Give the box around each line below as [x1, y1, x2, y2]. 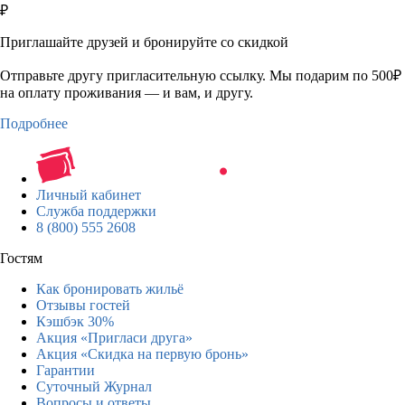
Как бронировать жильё [36, 280, 184, 297]
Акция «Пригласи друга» [36, 329, 193, 345]
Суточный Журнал [36, 378, 152, 394]
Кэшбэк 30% [36, 313, 114, 329]
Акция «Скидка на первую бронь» [36, 345, 249, 362]
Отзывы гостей [36, 297, 130, 313]
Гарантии [36, 362, 95, 378]
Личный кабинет [36, 186, 141, 202]
